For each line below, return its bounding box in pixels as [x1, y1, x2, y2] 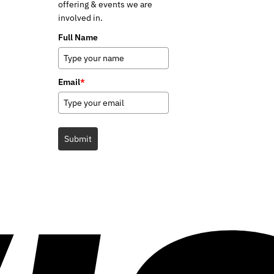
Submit [64, 133, 92, 145]
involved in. [57, 12, 103, 24]
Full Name [57, 32, 98, 43]
